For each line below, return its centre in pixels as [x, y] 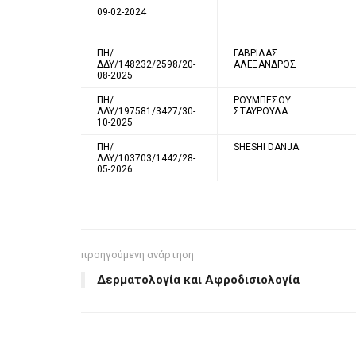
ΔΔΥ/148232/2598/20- [146, 64]
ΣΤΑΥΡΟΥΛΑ [261, 111]
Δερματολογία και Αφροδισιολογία [198, 279]
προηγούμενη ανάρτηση [137, 254]
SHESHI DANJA [266, 147]
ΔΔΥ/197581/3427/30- [146, 111]
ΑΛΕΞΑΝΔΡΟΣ [265, 64]
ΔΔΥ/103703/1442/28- [146, 158]
